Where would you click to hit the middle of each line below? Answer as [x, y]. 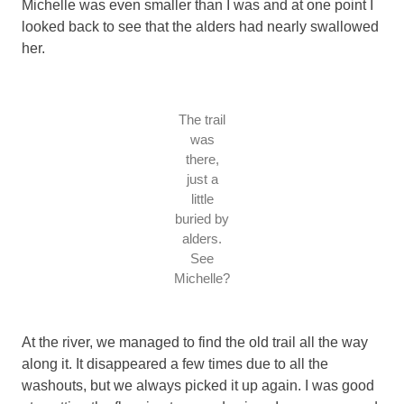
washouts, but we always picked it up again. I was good [198, 385]
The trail [202, 119]
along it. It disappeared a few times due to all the [175, 363]
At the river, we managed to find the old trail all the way [195, 342]
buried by [202, 218]
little [202, 198]
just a [202, 179]
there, [202, 159]
